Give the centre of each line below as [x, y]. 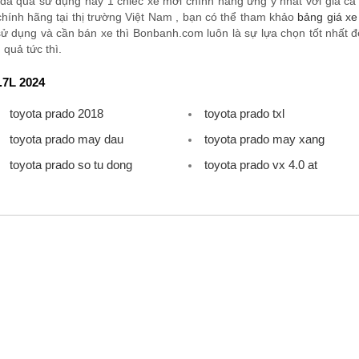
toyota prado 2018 [56, 113]
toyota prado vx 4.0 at [260, 164]
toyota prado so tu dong [71, 164]
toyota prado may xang [264, 139]
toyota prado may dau [66, 139]
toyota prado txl [244, 113]
